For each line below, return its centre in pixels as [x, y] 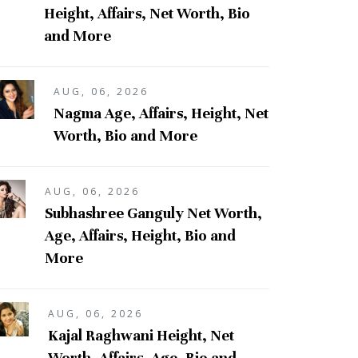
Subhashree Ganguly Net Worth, [154, 213]
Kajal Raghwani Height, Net [141, 335]
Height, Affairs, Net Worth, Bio [147, 13]
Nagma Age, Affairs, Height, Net [161, 113]
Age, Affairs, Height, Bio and [141, 235]
